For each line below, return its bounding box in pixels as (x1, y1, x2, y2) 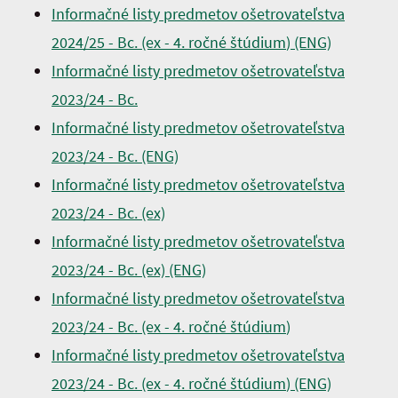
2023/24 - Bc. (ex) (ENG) (52, 259, 206, 280)
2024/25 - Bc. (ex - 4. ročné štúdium (52, 32, 286, 52)
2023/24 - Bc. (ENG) (52, 146, 179, 166)
